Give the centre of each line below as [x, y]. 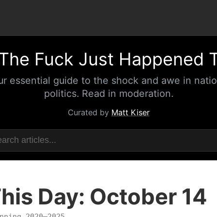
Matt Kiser [130, 112]
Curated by [89, 112]
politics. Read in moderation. [108, 93]
